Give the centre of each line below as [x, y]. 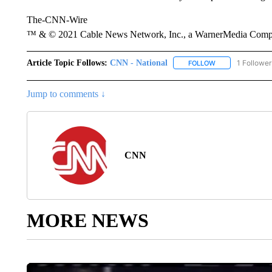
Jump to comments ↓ [66, 93]
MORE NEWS [87, 220]
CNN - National [138, 63]
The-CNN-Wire [57, 19]
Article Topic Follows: [67, 63]
